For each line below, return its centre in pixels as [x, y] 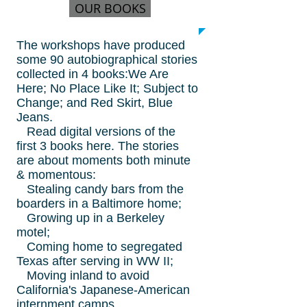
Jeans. [36, 117]
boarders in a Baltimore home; [99, 204]
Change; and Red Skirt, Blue [95, 103]
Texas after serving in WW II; [95, 261]
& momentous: [56, 175]
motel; [33, 232]
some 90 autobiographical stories [107, 60]
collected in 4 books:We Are [93, 74]
